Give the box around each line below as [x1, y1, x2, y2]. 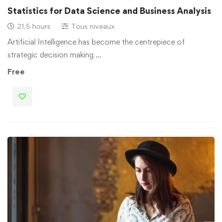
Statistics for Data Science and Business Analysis [7, 5, 211, 16]
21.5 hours [17, 21, 51, 30]
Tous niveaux [71, 21, 114, 30]
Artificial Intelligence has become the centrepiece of [7, 37, 185, 47]
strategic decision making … [7, 50, 102, 59]
